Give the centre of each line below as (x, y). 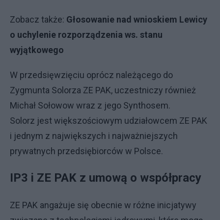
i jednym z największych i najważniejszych (94, 136)
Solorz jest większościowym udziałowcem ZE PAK (109, 121)
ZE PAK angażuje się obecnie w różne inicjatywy (103, 205)
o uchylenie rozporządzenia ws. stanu (86, 35)
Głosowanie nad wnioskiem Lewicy (137, 19)
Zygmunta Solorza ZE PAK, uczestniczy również (103, 90)
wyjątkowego (37, 50)
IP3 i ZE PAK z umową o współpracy (106, 178)
